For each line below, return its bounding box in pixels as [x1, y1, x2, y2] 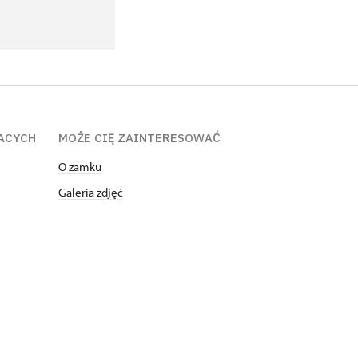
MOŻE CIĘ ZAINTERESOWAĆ [58, 130, 221, 145]
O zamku [58, 159, 101, 174]
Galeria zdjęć [58, 185, 123, 200]
